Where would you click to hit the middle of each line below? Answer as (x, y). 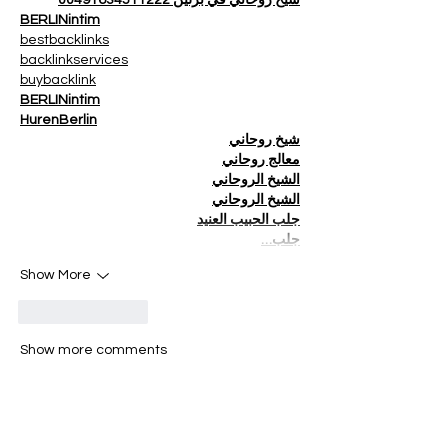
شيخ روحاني (264, 139)
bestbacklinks (64, 39)
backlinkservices (74, 59)
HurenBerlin (58, 119)
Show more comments (93, 349)
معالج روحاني (261, 159)
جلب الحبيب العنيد (248, 219)
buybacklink (58, 79)
